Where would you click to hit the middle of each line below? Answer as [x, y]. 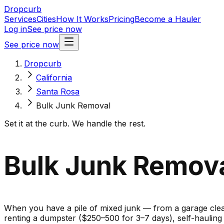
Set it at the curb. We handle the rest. [75, 123]
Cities [46, 19]
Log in [15, 29]
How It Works [82, 19]
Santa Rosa [58, 91]
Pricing [121, 19]
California [54, 77]
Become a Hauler [168, 19]
